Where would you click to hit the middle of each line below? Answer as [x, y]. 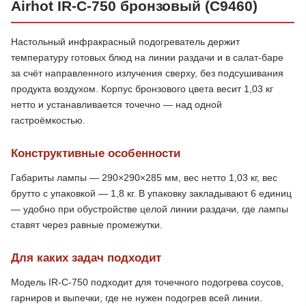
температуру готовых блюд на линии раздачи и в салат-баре [147, 57]
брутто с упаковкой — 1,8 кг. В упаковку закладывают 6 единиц [151, 193]
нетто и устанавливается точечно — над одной [116, 105]
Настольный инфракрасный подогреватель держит [125, 42]
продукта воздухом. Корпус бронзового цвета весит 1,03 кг [142, 89]
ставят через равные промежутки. [87, 225]
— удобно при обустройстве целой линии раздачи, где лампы [150, 209]
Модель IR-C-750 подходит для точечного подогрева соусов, [147, 282]
